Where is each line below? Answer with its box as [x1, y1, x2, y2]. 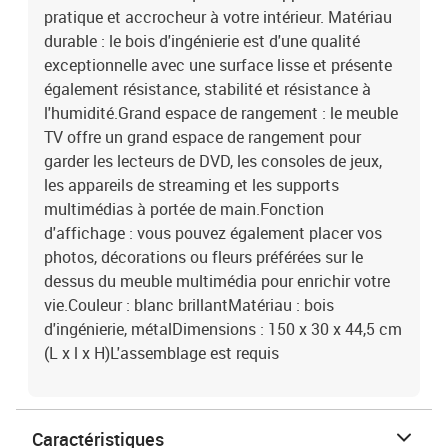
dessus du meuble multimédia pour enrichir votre [44, 270, 390, 292]
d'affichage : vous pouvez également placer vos [44, 222, 382, 244]
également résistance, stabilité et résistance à [44, 78, 371, 100]
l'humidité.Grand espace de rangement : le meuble [44, 102, 398, 124]
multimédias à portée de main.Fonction [44, 198, 324, 220]
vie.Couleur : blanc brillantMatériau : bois [44, 294, 334, 316]
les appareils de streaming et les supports [44, 174, 339, 196]
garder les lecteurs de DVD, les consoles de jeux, [44, 150, 382, 172]
